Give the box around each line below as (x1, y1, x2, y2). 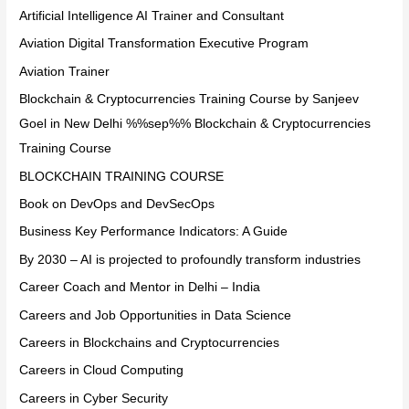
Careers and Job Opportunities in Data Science (19, 308, 292, 322)
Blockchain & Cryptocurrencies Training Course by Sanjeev (19, 92, 360, 107)
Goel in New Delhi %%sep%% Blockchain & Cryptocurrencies (19, 117, 372, 131)
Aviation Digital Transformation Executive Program (19, 37, 309, 51)
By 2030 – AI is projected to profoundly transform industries (19, 252, 362, 267)
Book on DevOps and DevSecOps (19, 197, 215, 211)
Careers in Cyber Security (19, 391, 169, 405)
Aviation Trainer (19, 64, 110, 79)
